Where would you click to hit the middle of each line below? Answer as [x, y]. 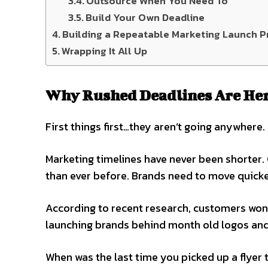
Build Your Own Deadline [145, 17]
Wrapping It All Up [105, 51]
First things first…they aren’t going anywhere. [155, 126]
